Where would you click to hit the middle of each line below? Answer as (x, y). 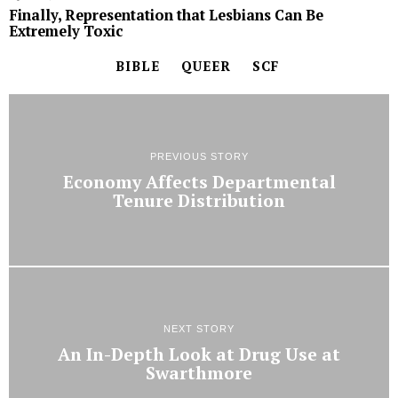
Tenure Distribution (199, 200)
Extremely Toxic (66, 31)
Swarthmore (199, 374)
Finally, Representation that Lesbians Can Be (166, 15)
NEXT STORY (199, 329)
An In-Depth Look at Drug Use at (199, 355)
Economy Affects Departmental (199, 182)
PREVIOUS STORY (199, 156)
